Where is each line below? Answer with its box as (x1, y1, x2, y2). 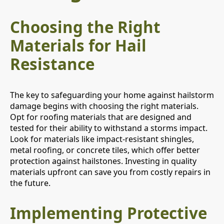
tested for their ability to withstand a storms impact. (10, 122, 207, 133)
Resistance (10, 53, 94, 75)
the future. (10, 177, 50, 188)
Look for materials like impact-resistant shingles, (10, 133, 194, 144)
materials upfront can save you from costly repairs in (10, 166, 210, 177)
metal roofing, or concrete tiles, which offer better (10, 144, 200, 155)
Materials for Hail (10, 35, 146, 56)
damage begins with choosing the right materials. (10, 100, 198, 111)
